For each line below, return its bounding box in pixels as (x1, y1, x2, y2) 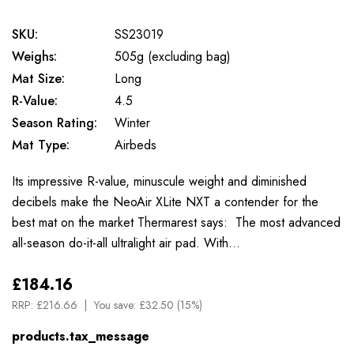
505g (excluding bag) (115, 47, 231, 66)
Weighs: (12, 47, 57, 66)
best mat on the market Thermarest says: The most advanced (12, 213, 341, 232)
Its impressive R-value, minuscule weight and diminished (12, 172, 307, 191)
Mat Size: (12, 70, 65, 88)
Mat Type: (12, 136, 70, 155)
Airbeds (115, 136, 156, 155)
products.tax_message (12, 327, 149, 346)
